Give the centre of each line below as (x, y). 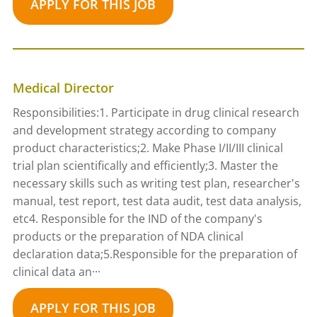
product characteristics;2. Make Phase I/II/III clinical (148, 148)
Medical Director (63, 87)
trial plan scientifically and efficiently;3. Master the (145, 165)
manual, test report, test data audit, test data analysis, (157, 201)
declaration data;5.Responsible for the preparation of (155, 254)
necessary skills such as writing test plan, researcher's (156, 183)
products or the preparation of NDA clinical (128, 236)
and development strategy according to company (144, 130)
